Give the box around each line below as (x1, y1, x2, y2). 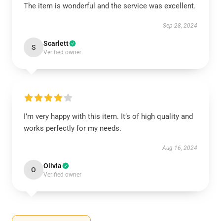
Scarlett (43, 39, 69, 47)
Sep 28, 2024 (163, 22, 197, 29)
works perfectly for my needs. (24, 124, 121, 133)
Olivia (43, 162, 62, 170)
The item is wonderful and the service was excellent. (24, 1, 196, 10)
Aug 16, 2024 (162, 145, 197, 151)
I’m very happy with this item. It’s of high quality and (24, 112, 193, 121)
